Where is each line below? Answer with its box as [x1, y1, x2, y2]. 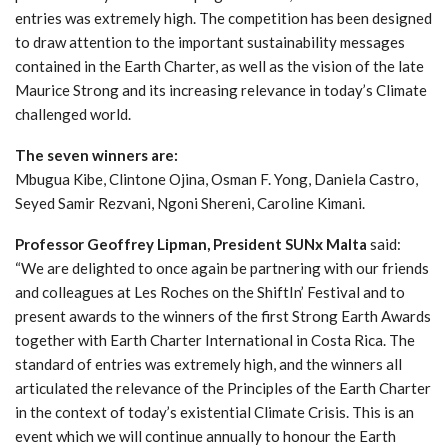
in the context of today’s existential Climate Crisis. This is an [15, 402, 414, 421]
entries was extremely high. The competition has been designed [15, 8, 432, 27]
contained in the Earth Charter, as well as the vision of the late [15, 56, 424, 75]
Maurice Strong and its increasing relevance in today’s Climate [15, 80, 427, 99]
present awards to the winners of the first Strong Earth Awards [15, 306, 431, 325]
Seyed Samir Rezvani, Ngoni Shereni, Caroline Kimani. [15, 193, 365, 212]
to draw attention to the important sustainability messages [15, 32, 405, 51]
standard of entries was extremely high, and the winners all [15, 354, 402, 373]
